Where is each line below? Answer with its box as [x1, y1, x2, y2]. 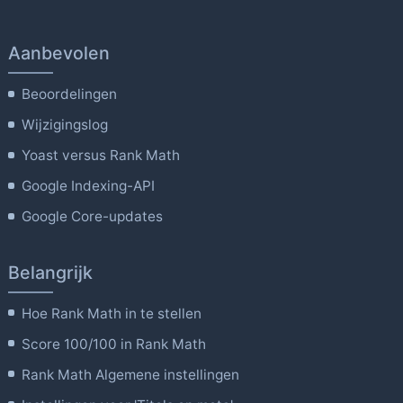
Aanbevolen [7, 42, 110, 65]
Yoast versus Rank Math [22, 147, 181, 165]
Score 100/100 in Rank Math [22, 335, 207, 353]
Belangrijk [7, 261, 93, 283]
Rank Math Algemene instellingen [22, 365, 240, 383]
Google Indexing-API [22, 177, 156, 195]
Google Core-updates [22, 208, 164, 226]
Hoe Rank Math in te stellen [22, 304, 202, 322]
